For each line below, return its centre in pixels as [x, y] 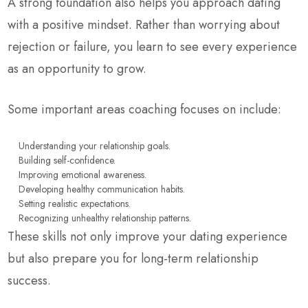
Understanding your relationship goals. [95, 145]
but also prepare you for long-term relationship [133, 258]
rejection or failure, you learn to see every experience [153, 46]
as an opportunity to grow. [77, 68]
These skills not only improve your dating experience [148, 236]
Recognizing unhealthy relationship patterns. [105, 218]
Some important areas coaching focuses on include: [145, 109]
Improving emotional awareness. [83, 174]
